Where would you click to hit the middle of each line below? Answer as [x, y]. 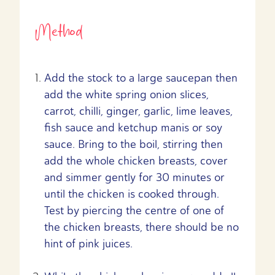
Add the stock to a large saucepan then [141, 78]
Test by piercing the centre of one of [134, 210]
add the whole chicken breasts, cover [136, 161]
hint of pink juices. [88, 243]
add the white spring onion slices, [126, 94]
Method [59, 32]
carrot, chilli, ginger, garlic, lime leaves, [138, 111]
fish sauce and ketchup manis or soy [133, 127]
